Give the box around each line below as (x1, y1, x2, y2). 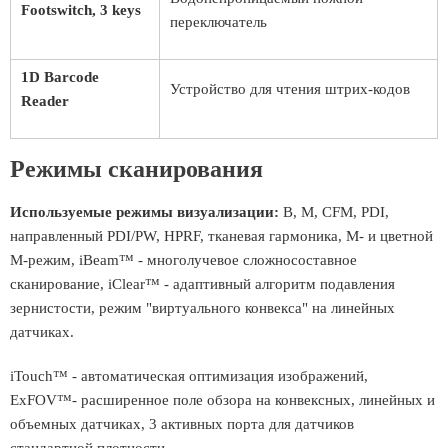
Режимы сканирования (10, 156, 263, 182)
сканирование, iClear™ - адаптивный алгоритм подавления (10, 276, 395, 292)
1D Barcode (21, 69, 99, 85)
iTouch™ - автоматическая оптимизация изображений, (10, 368, 368, 384)
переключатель (170, 14, 267, 30)
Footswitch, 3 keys (21, 2, 141, 18)
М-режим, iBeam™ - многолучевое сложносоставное (10, 252, 357, 268)
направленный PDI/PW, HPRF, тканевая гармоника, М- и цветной (10, 228, 433, 244)
